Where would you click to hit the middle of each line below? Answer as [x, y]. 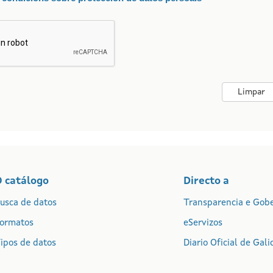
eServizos [203, 223]
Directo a [206, 181]
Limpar [252, 92]
